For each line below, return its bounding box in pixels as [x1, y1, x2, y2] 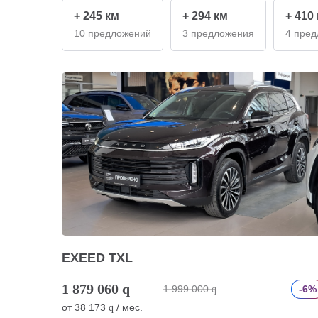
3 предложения [182, 28, 254, 39]
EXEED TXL [62, 251, 133, 265]
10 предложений [74, 28, 151, 39]
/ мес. [114, 302, 143, 313]
